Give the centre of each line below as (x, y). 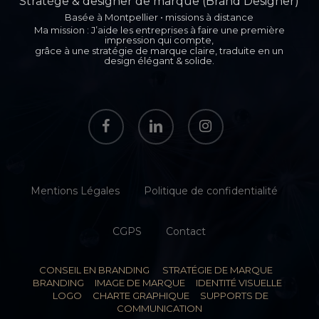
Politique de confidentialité (210, 191)
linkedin (156, 116)
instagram (212, 116)
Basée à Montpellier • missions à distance (159, 17)
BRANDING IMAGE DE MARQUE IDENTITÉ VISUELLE (159, 283)
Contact (186, 231)
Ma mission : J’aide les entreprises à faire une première (159, 30)
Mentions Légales (75, 191)
